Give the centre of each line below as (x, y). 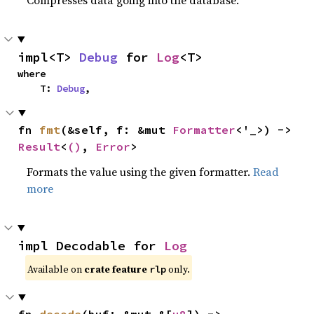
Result (40, 146)
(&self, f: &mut (117, 129)
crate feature (117, 269)
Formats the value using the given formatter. (140, 171)
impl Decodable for (91, 245)
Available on (56, 269)
